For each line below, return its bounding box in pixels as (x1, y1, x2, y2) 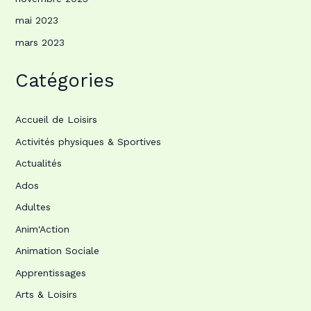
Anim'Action (15, 223, 69, 235)
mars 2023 (15, 36, 65, 48)
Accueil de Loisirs (15, 114, 97, 126)
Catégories (15, 69, 115, 92)
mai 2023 (15, 15, 58, 26)
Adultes (15, 201, 51, 213)
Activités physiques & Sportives (15, 135, 161, 147)
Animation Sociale (15, 245, 99, 257)
